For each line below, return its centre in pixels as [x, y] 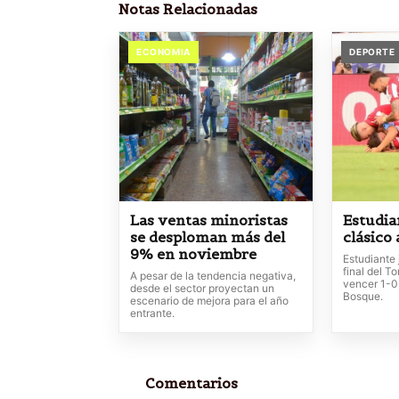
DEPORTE [372, 52]
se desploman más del [208, 237]
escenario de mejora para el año [209, 301]
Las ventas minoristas [209, 220]
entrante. [152, 313]
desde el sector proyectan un [202, 288]
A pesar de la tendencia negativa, [213, 276]
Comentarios [191, 383]
